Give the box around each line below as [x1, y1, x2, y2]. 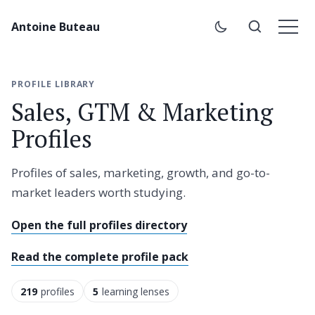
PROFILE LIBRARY [11, 78, 96, 90]
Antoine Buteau [11, 19, 100, 34]
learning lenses [101, 284, 169, 298]
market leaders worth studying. [11, 184, 186, 200]
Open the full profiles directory [11, 217, 187, 233]
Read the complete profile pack [11, 249, 188, 264]
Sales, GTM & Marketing [11, 96, 273, 128]
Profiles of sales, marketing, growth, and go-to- [11, 165, 270, 181]
